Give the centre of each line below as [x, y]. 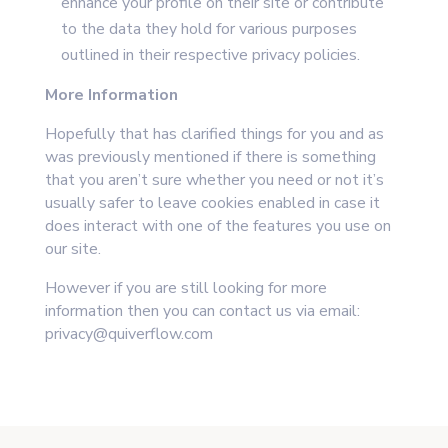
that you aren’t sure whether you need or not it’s [214, 180]
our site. [72, 249]
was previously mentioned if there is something [210, 157]
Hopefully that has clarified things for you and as [214, 134]
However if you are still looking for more [185, 288]
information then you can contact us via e [186, 311]
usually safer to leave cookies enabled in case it [212, 203]
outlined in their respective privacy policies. [210, 55]
